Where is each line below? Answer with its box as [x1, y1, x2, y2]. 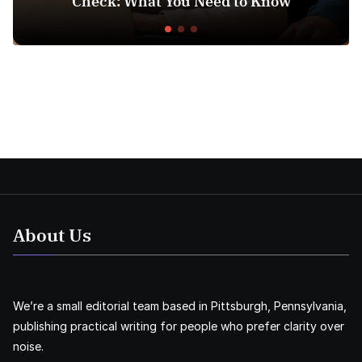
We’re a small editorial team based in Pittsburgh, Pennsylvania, [13, 299, 347, 314]
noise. [13, 339, 44, 354]
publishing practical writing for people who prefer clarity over [13, 319, 344, 334]
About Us [13, 223, 91, 247]
